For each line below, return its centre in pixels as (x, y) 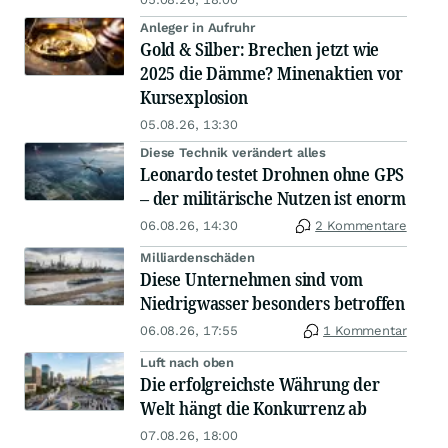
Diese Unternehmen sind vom (251, 279)
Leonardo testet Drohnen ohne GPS (272, 174)
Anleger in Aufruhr (197, 28)
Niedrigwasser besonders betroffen (273, 303)
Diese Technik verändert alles (233, 153)
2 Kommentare (361, 226)
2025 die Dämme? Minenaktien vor (271, 73)
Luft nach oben (187, 363)
